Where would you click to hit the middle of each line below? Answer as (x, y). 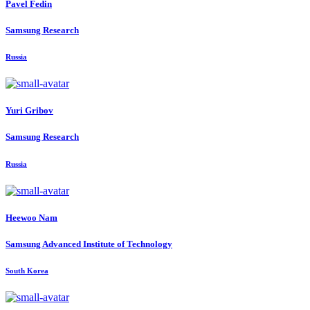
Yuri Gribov (29, 111)
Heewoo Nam (31, 217)
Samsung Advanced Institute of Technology (89, 244)
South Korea (27, 271)
